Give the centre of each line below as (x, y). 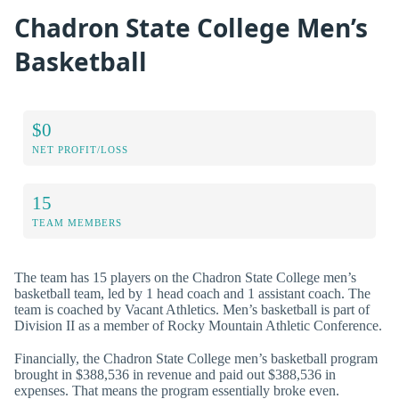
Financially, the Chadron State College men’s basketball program (196, 358)
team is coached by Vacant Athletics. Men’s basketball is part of (192, 309)
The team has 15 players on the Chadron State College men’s (185, 277)
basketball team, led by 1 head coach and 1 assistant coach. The (192, 293)
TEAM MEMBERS (77, 222)
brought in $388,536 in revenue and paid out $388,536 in (175, 374)
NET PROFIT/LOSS (80, 149)
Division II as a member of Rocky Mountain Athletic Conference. (198, 325)
